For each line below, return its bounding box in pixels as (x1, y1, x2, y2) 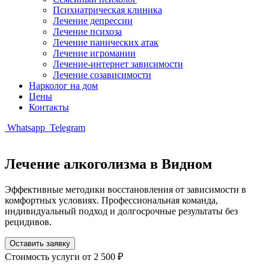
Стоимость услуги (5, 251, 82, 262)
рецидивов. (5, 216, 52, 227)
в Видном (147, 156, 212, 172)
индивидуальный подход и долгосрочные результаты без (5, 205, 238, 216)
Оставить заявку (10, 238, 70, 248)
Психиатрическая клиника (53, 5, 162, 15)
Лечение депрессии (53, 16, 133, 26)
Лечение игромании (53, 48, 136, 58)
